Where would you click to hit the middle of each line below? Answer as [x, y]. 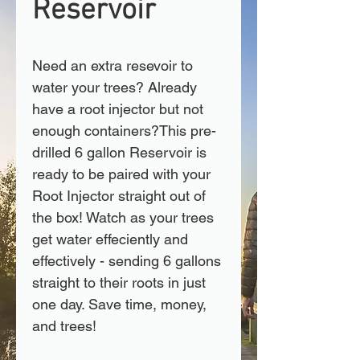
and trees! [64, 326]
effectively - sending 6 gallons [129, 261]
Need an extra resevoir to [115, 65]
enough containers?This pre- [124, 131]
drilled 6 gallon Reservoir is [121, 152]
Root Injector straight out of [121, 196]
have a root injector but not [120, 109]
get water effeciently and [112, 239]
